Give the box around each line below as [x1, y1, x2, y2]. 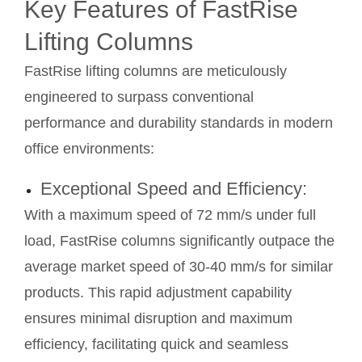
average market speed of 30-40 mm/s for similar [24, 258, 333, 275]
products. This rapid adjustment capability [24, 284, 292, 301]
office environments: [24, 140, 154, 157]
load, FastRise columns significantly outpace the [24, 232, 335, 249]
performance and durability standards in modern [24, 114, 333, 131]
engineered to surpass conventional [24, 88, 254, 105]
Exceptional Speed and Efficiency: [40, 178, 312, 199]
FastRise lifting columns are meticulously [24, 62, 287, 79]
